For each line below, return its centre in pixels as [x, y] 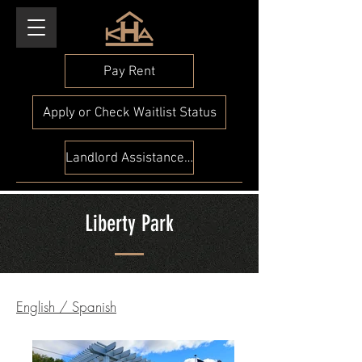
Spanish [94, 307]
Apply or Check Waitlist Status [129, 113]
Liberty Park [129, 223]
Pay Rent [129, 72]
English [36, 307]
